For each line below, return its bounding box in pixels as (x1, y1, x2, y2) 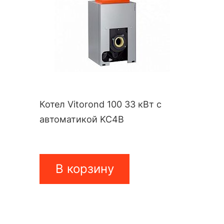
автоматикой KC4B (39, 114, 124, 125)
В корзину (55, 161, 114, 176)
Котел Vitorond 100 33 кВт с (39, 99, 161, 110)
